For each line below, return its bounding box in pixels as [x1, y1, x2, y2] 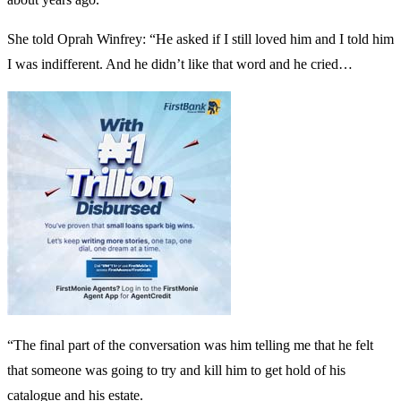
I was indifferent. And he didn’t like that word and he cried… [7, 55, 353, 72]
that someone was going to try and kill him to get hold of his [7, 362, 346, 378]
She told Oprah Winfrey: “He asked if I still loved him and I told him [7, 30, 394, 47]
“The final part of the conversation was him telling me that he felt [7, 337, 373, 353]
